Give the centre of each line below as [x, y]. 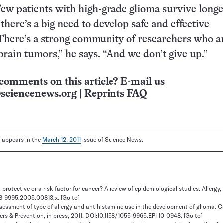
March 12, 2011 [61, 140]
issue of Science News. [112, 140]
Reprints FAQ [115, 94]
